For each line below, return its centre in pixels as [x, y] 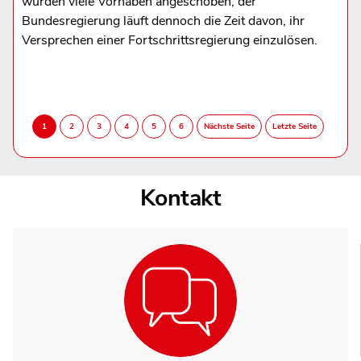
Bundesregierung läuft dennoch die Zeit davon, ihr [163, 21]
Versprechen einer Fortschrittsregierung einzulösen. [169, 40]
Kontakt [180, 197]
